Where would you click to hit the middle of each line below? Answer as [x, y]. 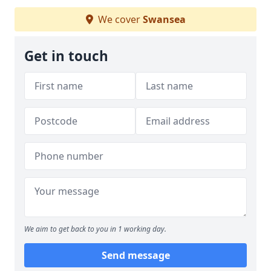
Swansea [164, 19]
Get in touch [66, 56]
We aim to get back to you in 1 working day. [95, 229]
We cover [119, 19]
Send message [135, 255]
